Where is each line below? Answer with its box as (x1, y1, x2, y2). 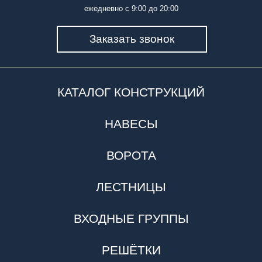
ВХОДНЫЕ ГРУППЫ (73, 211, 189, 225)
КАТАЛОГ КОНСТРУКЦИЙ (57, 85, 205, 99)
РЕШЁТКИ (101, 243, 161, 257)
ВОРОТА (106, 148, 156, 162)
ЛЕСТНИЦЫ (96, 180, 166, 194)
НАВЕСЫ (104, 116, 158, 130)
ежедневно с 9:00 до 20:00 (84, 4, 178, 13)
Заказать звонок (89, 32, 175, 45)
